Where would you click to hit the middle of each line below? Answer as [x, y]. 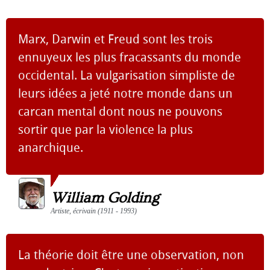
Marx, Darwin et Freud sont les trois [115, 39]
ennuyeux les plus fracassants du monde [130, 57]
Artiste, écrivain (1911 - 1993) [94, 211]
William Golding [105, 198]
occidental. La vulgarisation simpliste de [127, 75]
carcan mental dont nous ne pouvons [120, 111]
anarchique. [51, 148]
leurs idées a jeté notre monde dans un [125, 93]
